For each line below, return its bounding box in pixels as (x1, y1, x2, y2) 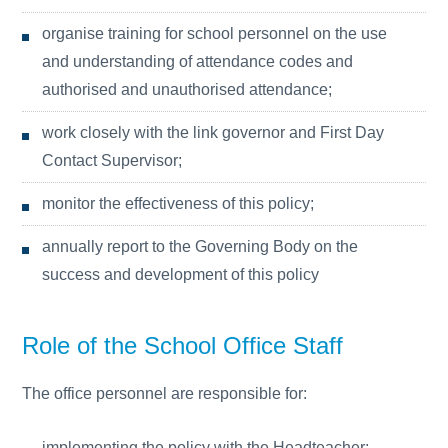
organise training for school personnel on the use (42, 25, 388, 42)
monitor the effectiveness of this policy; (42, 195, 315, 212)
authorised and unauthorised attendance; (42, 81, 333, 98)
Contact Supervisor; (42, 152, 183, 169)
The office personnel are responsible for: (22, 385, 308, 402)
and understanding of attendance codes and (42, 53, 354, 70)
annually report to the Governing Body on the (42, 238, 359, 255)
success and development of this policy (42, 266, 320, 283)
